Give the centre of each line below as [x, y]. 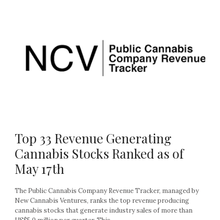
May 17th [40, 169]
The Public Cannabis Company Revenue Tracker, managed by [107, 191]
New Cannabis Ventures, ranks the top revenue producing [102, 201]
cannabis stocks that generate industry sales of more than [104, 211]
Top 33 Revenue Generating [93, 138]
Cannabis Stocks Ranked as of [99, 154]
